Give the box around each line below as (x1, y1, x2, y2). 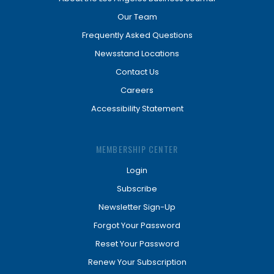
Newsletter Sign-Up (98, 201, 176, 213)
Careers (120, 84, 154, 96)
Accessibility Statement (91, 103, 183, 114)
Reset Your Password (95, 238, 179, 250)
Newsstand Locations (95, 48, 179, 59)
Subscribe (117, 183, 157, 194)
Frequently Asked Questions (81, 29, 193, 41)
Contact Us (115, 66, 159, 78)
